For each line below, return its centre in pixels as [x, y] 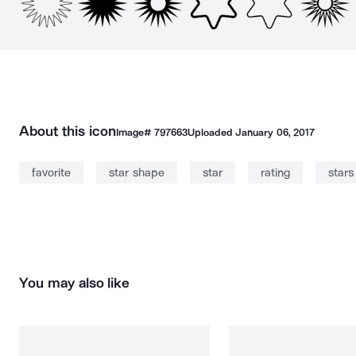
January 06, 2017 [275, 132]
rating [275, 172]
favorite [51, 172]
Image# [135, 132]
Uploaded [211, 132]
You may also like [75, 283]
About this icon [68, 131]
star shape [137, 172]
